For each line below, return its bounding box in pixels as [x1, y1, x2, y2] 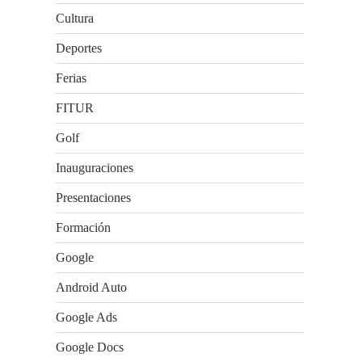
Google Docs [56, 340, 124, 354]
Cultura [56, 11, 95, 25]
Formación [56, 221, 112, 234]
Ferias [56, 71, 87, 85]
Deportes [56, 41, 103, 55]
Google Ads [56, 310, 118, 324]
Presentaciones [56, 191, 132, 204]
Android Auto [56, 280, 128, 294]
